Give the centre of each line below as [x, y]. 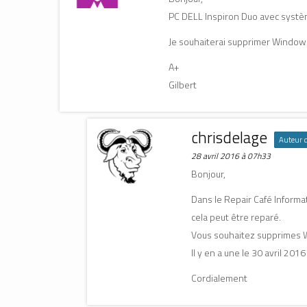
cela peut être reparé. [236, 217]
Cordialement [219, 278]
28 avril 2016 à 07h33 [231, 156]
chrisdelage [229, 137]
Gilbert [182, 84]
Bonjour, [208, 173]
